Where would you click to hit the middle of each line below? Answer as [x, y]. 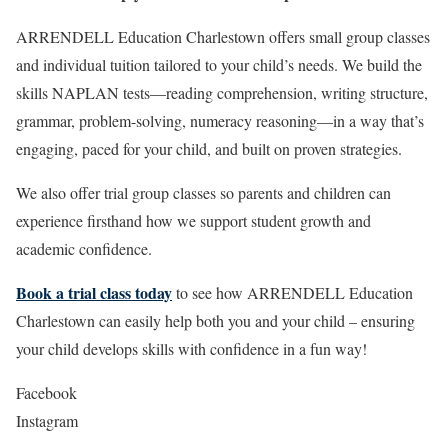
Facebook [46, 393]
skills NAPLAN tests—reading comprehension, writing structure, [222, 93]
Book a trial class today [94, 293]
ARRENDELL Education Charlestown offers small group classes [223, 37]
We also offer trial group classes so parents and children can [203, 193]
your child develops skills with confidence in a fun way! [191, 349]
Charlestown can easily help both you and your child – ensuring [215, 321]
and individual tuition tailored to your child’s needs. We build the [219, 65]
